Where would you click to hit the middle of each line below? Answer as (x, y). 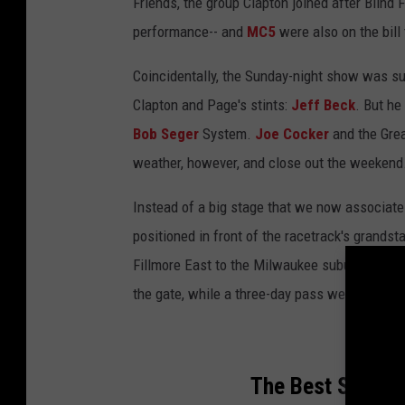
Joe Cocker (292, 134)
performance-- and (190, 32)
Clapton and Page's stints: (212, 105)
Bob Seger (166, 134)
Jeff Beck (323, 105)
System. (227, 134)
